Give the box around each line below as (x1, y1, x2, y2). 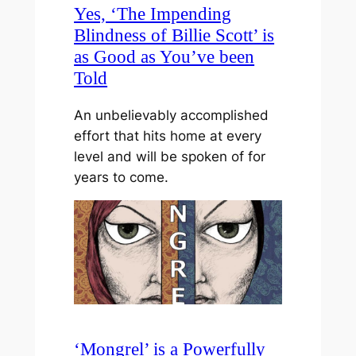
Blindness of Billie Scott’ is (74, 25, 275, 46)
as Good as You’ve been (74, 46, 255, 68)
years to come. (74, 168, 169, 185)
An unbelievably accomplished (74, 106, 269, 123)
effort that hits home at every (74, 127, 262, 144)
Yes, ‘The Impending (74, 3, 232, 25)
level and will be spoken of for (74, 148, 266, 164)
